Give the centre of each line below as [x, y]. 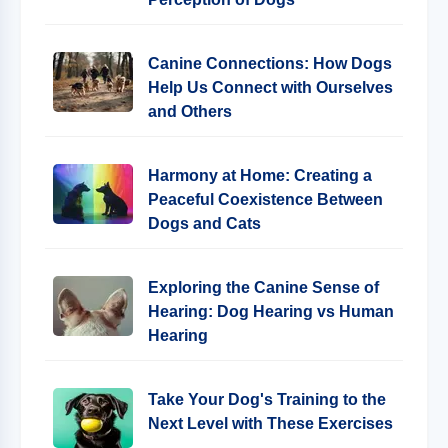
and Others [190, 111]
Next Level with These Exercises [270, 423]
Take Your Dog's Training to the [267, 399]
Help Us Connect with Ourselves [270, 87]
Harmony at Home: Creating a [260, 175]
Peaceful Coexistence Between [265, 199]
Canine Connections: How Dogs [270, 63]
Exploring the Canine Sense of [263, 287]
